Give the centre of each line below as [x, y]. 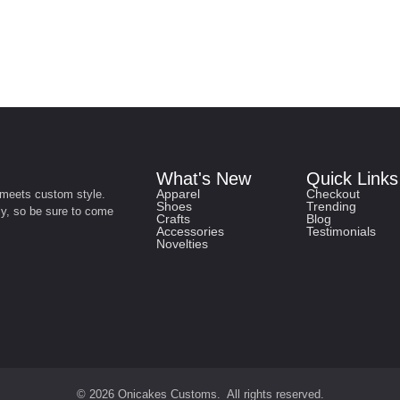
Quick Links [352, 179]
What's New [203, 179]
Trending [331, 207]
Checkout [333, 194]
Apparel [178, 194]
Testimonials [341, 232]
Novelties [182, 244]
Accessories [190, 232]
